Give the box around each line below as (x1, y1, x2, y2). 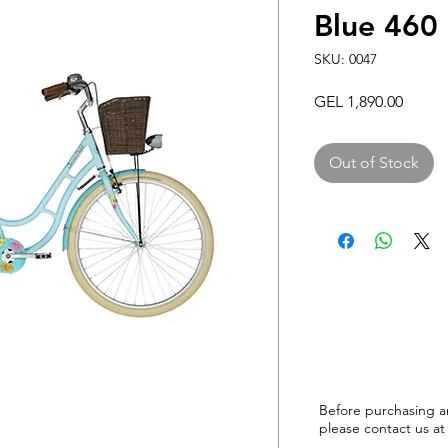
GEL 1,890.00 (314, 92, 403, 111)
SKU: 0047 (314, 50, 377, 68)
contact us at (364, 419, 445, 437)
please (319, 419, 364, 437)
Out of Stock (329, 153, 419, 172)
